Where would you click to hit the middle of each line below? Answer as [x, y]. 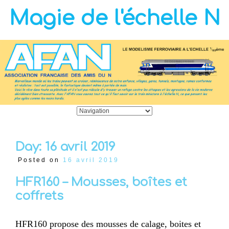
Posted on [40, 160]
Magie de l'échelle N [114, 18]
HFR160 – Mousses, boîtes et [101, 182]
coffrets [39, 196]
